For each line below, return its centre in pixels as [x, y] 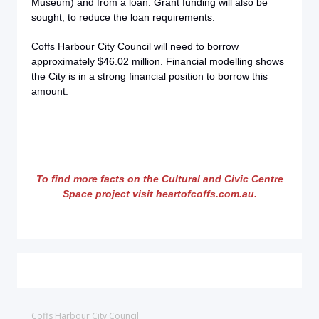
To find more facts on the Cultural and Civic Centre [159, 179]
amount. [50, 91]
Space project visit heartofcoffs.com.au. [159, 194]
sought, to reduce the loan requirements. [123, 17]
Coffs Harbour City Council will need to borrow [135, 46]
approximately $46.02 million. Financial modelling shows [158, 61]
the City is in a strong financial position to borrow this [150, 76]
